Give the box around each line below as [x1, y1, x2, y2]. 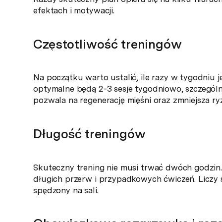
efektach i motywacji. [33, 5, 114, 16]
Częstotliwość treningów [33, 36, 182, 52]
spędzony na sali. [33, 185, 99, 195]
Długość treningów [33, 126, 146, 142]
